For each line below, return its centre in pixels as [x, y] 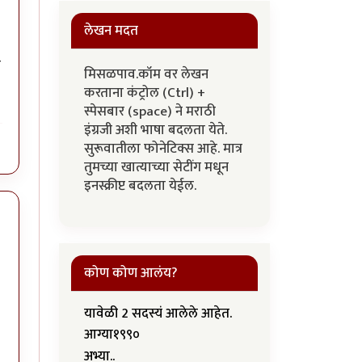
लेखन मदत [111, 31]
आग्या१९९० [112, 335]
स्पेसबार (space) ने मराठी [150, 112]
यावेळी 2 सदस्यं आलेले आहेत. [158, 314]
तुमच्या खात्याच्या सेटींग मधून [156, 167]
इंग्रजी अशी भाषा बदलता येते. [156, 130]
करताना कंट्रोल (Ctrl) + [145, 93]
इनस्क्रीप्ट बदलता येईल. [142, 186]
